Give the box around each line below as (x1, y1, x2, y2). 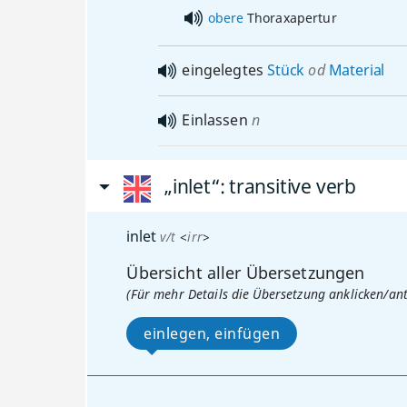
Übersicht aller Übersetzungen (126, 261, 365, 283)
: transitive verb (219, 173, 356, 199)
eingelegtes (182, 59, 268, 80)
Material (324, 59, 385, 80)
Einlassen (182, 109, 248, 130)
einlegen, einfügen (144, 323, 281, 343)
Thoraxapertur (243, 8, 337, 26)
